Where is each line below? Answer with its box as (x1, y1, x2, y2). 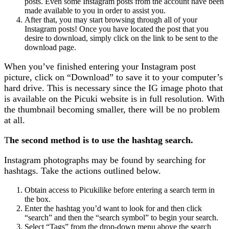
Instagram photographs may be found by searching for (4, 155, 205, 166)
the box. (25, 195, 51, 204)
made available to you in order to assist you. (25, 6, 166, 15)
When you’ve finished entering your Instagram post (4, 61, 196, 72)
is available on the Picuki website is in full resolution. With (4, 94, 224, 104)
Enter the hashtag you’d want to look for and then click (25, 204, 202, 213)
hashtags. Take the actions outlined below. (4, 166, 161, 176)
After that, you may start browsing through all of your (25, 15, 197, 25)
